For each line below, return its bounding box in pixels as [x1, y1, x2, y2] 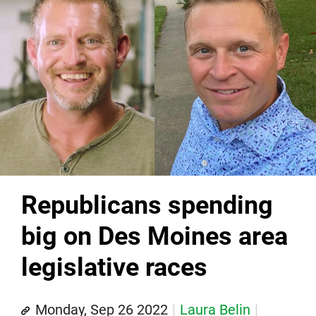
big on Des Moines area [21, 221, 288, 252]
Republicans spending [21, 190, 273, 221]
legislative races [21, 253, 207, 283]
